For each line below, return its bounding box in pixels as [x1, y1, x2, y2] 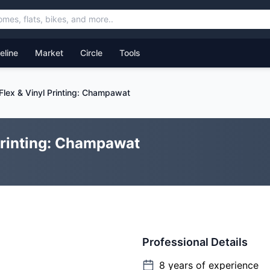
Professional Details [142, 236, 248, 248]
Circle [80, 48, 102, 58]
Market [35, 48, 63, 58]
